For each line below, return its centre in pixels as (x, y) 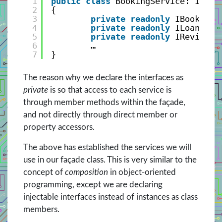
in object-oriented (142, 172)
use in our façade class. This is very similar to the (110, 160)
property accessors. (59, 127)
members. (41, 209)
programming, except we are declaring (93, 184)
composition (86, 172)
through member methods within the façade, (104, 102)
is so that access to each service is (110, 90)
